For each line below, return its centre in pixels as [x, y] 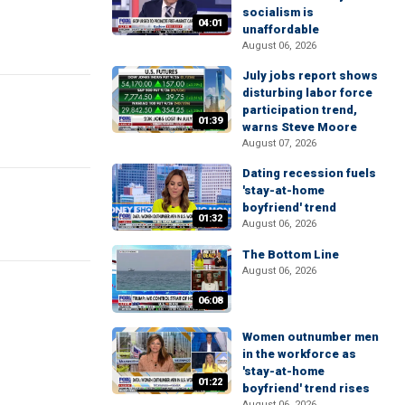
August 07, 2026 [279, 143]
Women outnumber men [311, 336]
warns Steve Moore [300, 127]
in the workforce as [299, 353]
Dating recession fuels [309, 173]
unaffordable [281, 29]
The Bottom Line [291, 255]
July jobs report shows [310, 75]
